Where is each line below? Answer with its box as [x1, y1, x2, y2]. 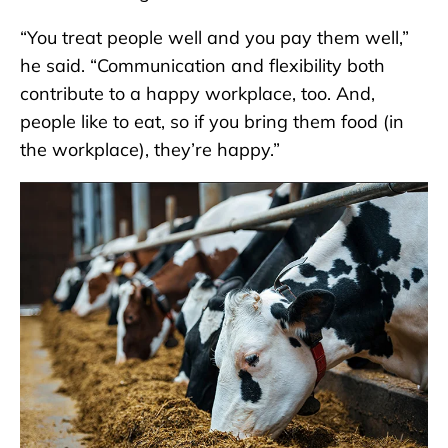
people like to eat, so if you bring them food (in [20, 109, 404, 133]
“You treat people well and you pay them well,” [20, 25, 409, 49]
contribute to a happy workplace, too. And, [20, 81, 375, 105]
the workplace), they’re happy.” [20, 137, 280, 161]
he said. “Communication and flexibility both [20, 53, 385, 77]
